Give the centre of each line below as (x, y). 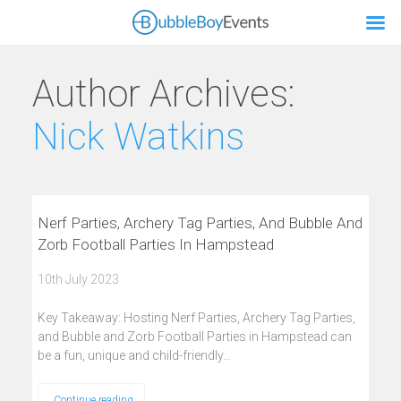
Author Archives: (163, 94)
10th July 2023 (78, 279)
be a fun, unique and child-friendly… (134, 355)
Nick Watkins (138, 137)
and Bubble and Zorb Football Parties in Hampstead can (194, 337)
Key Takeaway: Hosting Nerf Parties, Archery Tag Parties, (196, 318)
